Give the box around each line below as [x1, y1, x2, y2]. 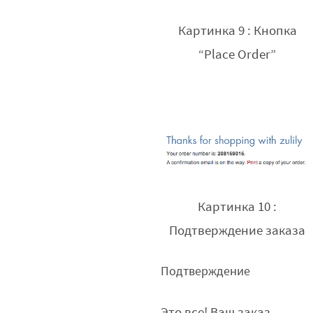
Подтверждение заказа [169, 222, 306, 240]
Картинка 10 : [198, 198, 277, 216]
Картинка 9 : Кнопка [177, 22, 297, 40]
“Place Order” [198, 46, 277, 64]
